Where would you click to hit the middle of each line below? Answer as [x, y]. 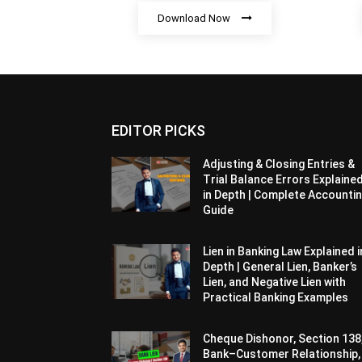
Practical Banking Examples [276, 298]
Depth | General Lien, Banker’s [280, 267]
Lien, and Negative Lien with [275, 282]
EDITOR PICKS [158, 131]
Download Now [194, 19]
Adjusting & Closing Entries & [279, 164]
